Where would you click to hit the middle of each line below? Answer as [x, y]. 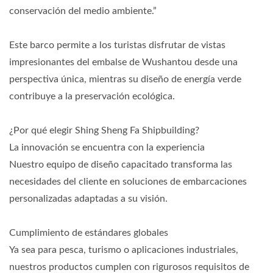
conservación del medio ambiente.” [83, 11]
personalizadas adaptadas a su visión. [88, 199]
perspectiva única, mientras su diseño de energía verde [125, 79]
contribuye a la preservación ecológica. [92, 96]
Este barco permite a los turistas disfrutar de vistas [117, 45]
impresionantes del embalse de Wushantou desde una [123, 62]
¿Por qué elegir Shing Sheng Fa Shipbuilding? [104, 130]
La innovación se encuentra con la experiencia [107, 147]
